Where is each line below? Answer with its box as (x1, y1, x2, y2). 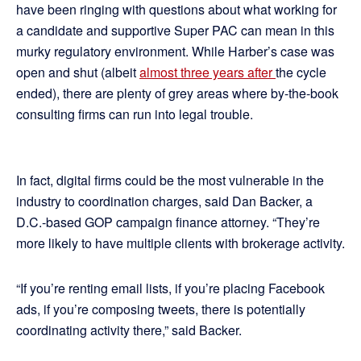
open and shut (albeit (16, 63, 139, 82)
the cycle (276, 63, 326, 82)
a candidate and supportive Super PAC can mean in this (16, 21, 334, 40)
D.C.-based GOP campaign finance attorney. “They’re (16, 213, 320, 232)
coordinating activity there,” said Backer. (16, 321, 242, 340)
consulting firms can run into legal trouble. (16, 105, 253, 124)
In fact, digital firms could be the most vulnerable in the (16, 171, 324, 190)
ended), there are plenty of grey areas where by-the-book (16, 84, 338, 103)
